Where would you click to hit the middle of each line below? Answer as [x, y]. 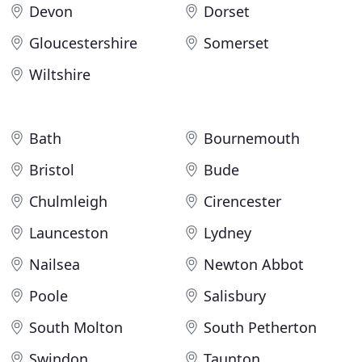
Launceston [69, 233]
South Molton [76, 327]
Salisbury [235, 296]
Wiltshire [60, 74]
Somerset [236, 43]
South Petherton [260, 327]
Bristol [52, 170]
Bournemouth [252, 138]
